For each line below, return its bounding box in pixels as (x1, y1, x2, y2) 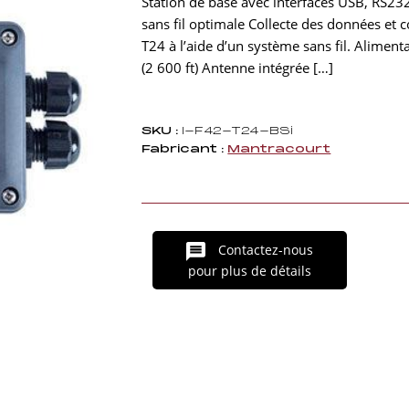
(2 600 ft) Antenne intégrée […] (142, 58, 334, 77)
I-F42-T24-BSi (178, 125, 294, 137)
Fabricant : (142, 143, 225, 155)
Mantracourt (227, 143, 331, 155)
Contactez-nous (214, 241, 313, 258)
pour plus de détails (187, 261, 311, 279)
